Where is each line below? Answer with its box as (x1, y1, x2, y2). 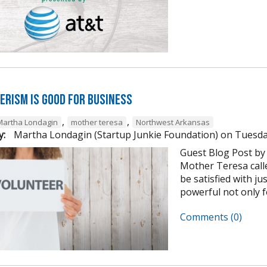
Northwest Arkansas (136, 117, 210, 128)
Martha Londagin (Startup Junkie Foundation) (11, 128, 218, 142)
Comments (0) (180, 210, 242, 224)
